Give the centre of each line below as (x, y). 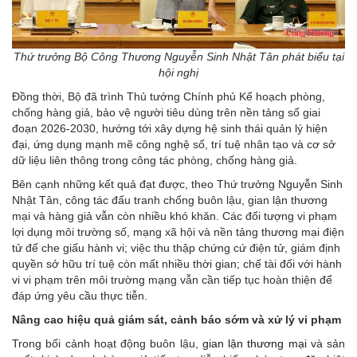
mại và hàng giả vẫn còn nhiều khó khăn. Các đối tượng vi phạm (175, 216)
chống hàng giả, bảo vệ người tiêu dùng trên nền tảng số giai (166, 113)
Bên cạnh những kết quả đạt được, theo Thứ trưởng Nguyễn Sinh (177, 184)
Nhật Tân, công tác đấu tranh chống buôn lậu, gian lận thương (170, 200)
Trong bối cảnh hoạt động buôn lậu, (107, 344)
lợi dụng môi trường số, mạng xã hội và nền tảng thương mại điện (178, 232)
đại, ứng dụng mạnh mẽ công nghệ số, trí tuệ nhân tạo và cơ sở (174, 145)
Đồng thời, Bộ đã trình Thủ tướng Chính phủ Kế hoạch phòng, (169, 97)
